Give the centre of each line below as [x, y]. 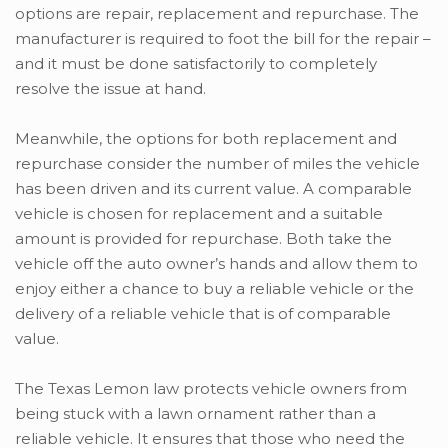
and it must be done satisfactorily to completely [196, 63]
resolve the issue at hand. [110, 88]
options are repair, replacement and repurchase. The [217, 13]
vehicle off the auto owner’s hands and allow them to [216, 263]
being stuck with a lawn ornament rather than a [195, 413]
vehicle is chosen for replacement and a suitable [199, 213]
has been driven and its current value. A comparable [213, 188]
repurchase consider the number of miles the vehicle [217, 163]
